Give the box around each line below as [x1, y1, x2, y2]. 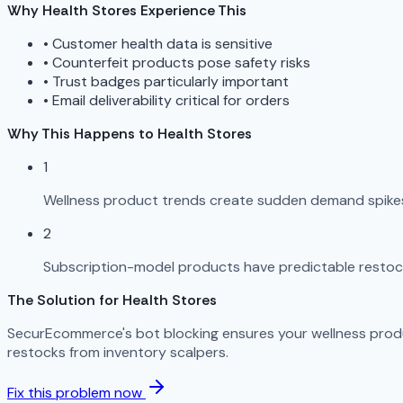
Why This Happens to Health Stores [7, 123, 252, 143]
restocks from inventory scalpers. [7, 342, 228, 362]
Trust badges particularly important [52, 71, 289, 91]
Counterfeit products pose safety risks [52, 52, 310, 72]
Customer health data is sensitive [52, 33, 273, 53]
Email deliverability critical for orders [52, 90, 290, 110]
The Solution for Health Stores [7, 290, 217, 309]
